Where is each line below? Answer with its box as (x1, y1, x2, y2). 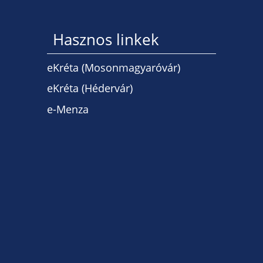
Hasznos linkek (53, 29, 159, 50)
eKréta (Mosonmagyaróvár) (47, 60, 180, 75)
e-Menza (47, 102, 89, 116)
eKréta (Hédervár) (47, 81, 133, 96)
